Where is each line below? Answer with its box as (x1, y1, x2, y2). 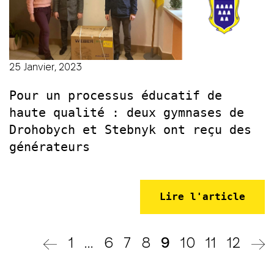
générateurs (9, 139, 90, 154)
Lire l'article (160, 190, 245, 202)
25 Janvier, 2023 (9, 61, 82, 72)
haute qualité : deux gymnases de (9, 105, 244, 120)
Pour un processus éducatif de (9, 87, 222, 103)
